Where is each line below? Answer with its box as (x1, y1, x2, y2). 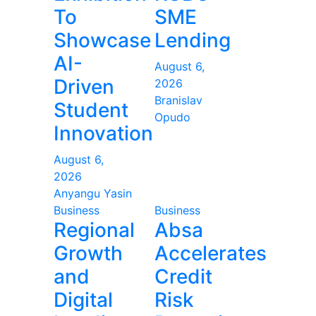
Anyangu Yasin (54, 186, 132, 200)
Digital (54, 288, 113, 312)
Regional (54, 218, 135, 242)
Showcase (54, 28, 151, 52)
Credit (154, 265, 212, 288)
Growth (54, 241, 123, 265)
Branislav (154, 93, 202, 107)
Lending (154, 28, 231, 52)
